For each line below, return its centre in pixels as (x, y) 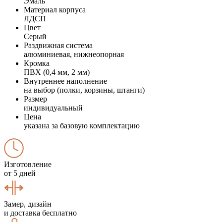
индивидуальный (53, 108)
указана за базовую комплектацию (82, 125)
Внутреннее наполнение (65, 81)
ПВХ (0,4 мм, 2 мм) (57, 72)
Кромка (37, 63)
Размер (35, 99)
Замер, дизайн (28, 204)
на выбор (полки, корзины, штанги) (84, 90)
